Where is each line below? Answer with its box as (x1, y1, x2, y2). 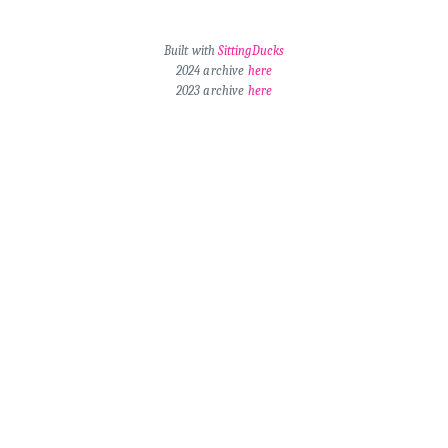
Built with (163, 43, 219, 59)
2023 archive (175, 83, 248, 99)
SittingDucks (218, 43, 285, 59)
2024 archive (175, 63, 248, 79)
